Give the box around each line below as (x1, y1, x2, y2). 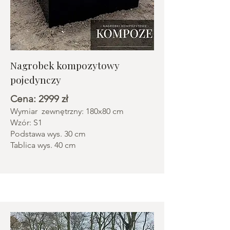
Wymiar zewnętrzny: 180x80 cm (10, 106, 124, 116)
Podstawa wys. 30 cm (10, 129, 86, 139)
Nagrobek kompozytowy (10, 59, 120, 72)
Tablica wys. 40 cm (10, 140, 76, 150)
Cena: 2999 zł (10, 93, 68, 105)
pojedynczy (10, 73, 61, 86)
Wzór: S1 (10, 118, 44, 127)
